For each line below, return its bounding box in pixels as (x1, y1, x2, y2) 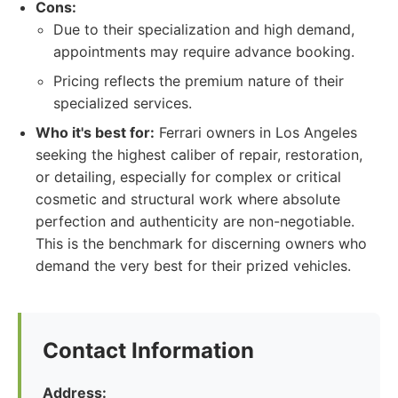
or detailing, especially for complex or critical (36, 168, 341, 186)
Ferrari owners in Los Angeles (155, 123, 357, 141)
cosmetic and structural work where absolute (36, 190, 340, 208)
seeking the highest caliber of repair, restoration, (36, 146, 362, 163)
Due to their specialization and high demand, (53, 20, 354, 38)
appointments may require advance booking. (53, 43, 354, 60)
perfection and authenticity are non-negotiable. (36, 212, 354, 230)
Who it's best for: (36, 123, 155, 141)
